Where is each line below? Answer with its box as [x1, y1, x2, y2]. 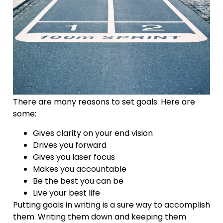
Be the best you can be [33, 175, 123, 187]
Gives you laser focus [33, 151, 115, 163]
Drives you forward [33, 139, 107, 151]
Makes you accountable [33, 163, 126, 175]
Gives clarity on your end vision [33, 127, 153, 139]
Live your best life [33, 187, 100, 199]
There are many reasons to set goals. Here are [13, 96, 195, 108]
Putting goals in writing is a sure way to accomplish [13, 199, 210, 211]
